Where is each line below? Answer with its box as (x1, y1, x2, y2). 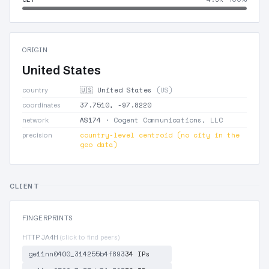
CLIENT (10, 181, 40, 190)
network (22, 115, 49, 124)
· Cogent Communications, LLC (101, 115, 223, 125)
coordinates (22, 100, 61, 109)
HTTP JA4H (22, 232, 60, 241)
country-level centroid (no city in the (80, 130, 240, 140)
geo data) (80, 139, 118, 150)
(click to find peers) (60, 232, 120, 241)
